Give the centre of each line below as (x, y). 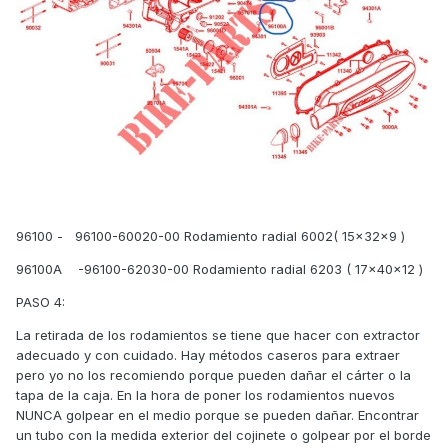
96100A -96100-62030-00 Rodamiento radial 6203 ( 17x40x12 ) (219, 269)
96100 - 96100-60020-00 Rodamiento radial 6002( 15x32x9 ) (210, 236)
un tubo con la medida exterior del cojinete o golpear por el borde (223, 435)
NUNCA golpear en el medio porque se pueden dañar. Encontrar (217, 415)
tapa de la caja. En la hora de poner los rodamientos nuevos (205, 395)
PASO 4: (42, 302)
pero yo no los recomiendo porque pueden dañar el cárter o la (213, 375)
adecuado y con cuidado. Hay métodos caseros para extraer (208, 355)
